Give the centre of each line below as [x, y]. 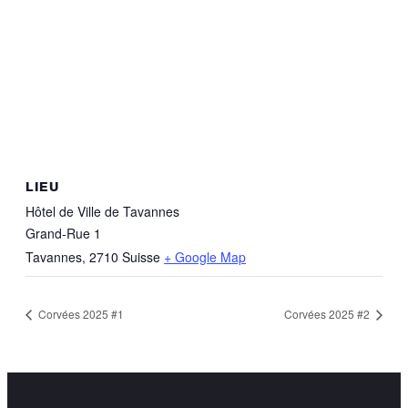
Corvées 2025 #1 [80, 314]
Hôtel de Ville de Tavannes [102, 211]
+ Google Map [205, 256]
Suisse [141, 256]
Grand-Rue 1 [63, 233]
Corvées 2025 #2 [328, 314]
